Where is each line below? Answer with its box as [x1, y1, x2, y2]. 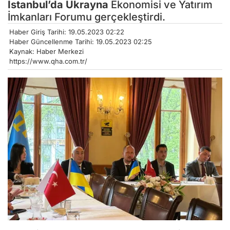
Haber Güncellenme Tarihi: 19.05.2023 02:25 [9, 37, 152, 46]
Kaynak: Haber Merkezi [9, 47, 84, 55]
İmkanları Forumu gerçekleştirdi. [8, 10, 165, 23]
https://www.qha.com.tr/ [9, 56, 87, 65]
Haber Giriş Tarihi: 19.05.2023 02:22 [9, 27, 124, 36]
